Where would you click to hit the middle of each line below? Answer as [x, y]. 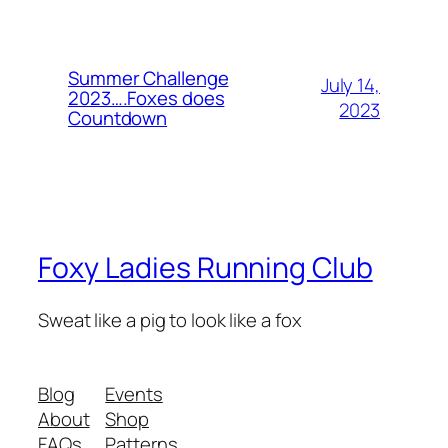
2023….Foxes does [146, 97]
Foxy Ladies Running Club [205, 268]
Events [134, 393]
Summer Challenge [148, 77]
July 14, [350, 84]
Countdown [118, 117]
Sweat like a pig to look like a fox [170, 320]
